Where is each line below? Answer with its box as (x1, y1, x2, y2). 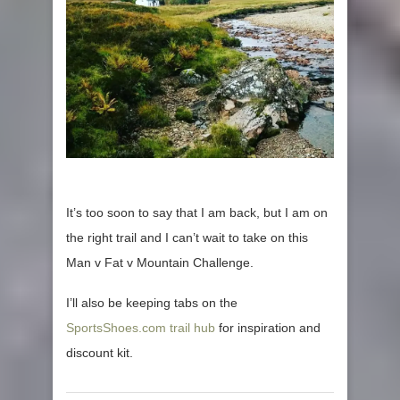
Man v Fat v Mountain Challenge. (66, 255, 254, 271)
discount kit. (66, 346, 133, 361)
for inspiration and (215, 321, 321, 336)
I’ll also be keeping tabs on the (66, 296, 237, 311)
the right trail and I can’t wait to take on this (66, 230, 308, 246)
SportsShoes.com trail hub (66, 321, 215, 336)
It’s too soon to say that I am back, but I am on (66, 205, 328, 221)
